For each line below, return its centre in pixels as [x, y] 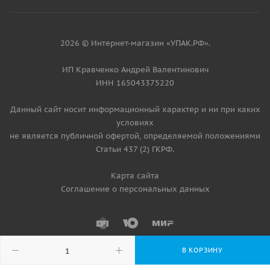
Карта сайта [135, 176]
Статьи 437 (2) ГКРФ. [135, 149]
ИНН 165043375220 [135, 83]
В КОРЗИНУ [202, 250]
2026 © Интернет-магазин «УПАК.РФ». [135, 43]
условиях [135, 123]
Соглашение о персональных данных [135, 189]
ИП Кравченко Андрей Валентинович [135, 70]
